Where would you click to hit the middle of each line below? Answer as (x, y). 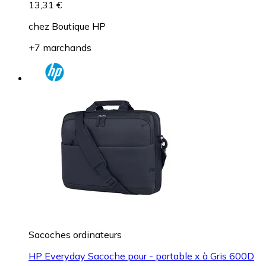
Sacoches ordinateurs (75, 234)
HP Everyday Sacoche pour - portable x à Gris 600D (141, 256)
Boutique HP (79, 26)
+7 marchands (60, 47)
